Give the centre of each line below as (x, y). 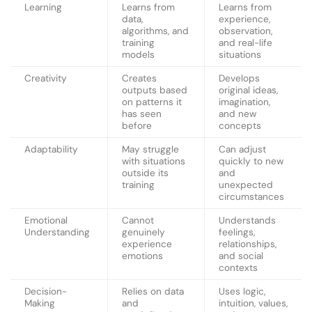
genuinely (143, 233)
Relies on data (153, 292)
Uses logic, (242, 292)
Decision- (46, 292)
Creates (139, 79)
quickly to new (251, 162)
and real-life (245, 43)
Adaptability (51, 150)
